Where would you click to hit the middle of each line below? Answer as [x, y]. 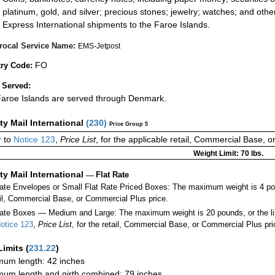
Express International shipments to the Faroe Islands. [106, 24]
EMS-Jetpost [99, 46]
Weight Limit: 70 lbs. [228, 154]
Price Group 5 [129, 124]
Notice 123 [33, 140]
